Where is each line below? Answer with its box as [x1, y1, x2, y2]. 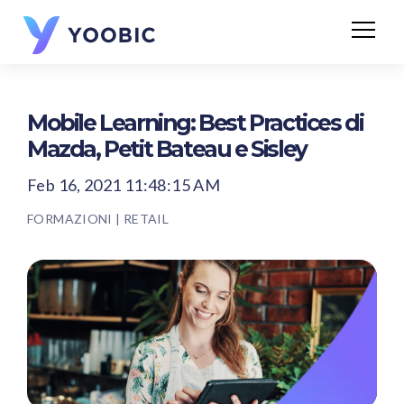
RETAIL [123, 211, 170, 226]
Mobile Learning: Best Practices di [27, 109, 363, 136]
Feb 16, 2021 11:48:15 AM [27, 175, 221, 195]
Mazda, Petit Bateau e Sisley [27, 135, 307, 162]
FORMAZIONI [27, 211, 113, 226]
